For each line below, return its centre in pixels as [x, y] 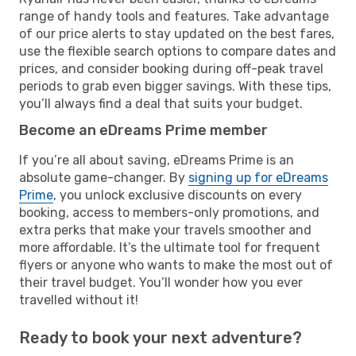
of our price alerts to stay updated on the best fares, [177, 33]
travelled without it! [79, 300]
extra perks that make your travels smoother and [165, 230]
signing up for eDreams [258, 177]
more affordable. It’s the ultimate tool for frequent [170, 247]
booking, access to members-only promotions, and [169, 212]
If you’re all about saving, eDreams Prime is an [157, 160]
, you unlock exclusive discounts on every [178, 195]
